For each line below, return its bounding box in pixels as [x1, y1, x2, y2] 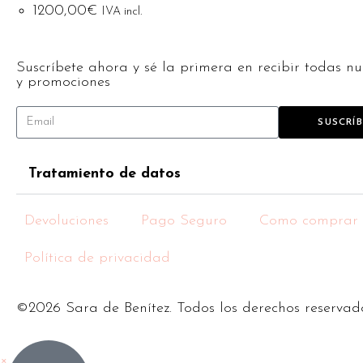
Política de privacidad [24, 250, 170, 266]
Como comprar [259, 212, 358, 228]
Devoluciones [24, 212, 109, 228]
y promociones [16, 74, 110, 90]
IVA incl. [102, 6, 142, 18]
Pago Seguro [141, 212, 227, 228]
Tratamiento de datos [28, 165, 181, 181]
